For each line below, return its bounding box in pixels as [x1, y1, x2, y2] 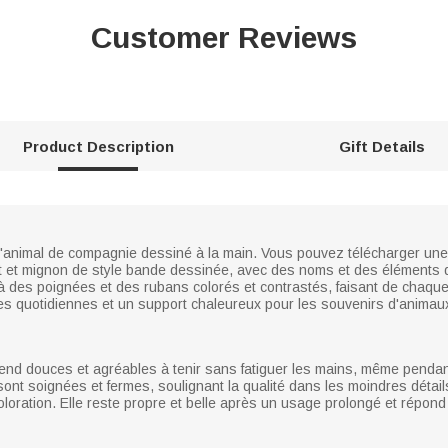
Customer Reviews [91, 21, 357, 54]
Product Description [22, 138, 174, 155]
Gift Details [339, 138, 426, 155]
